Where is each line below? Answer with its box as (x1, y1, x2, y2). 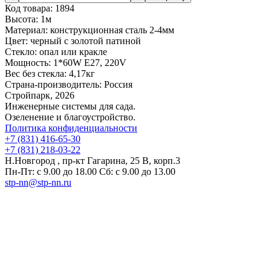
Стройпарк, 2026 (5, 90, 74, 100)
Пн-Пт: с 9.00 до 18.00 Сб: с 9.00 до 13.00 (5, 166, 175, 177)
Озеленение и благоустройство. (5, 111, 135, 122)
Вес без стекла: (5, 68, 67, 79)
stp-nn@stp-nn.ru (5, 177, 71, 188)
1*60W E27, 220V (53, 57, 126, 68)
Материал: (5, 24, 48, 35)
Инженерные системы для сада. (5, 100, 135, 111)
